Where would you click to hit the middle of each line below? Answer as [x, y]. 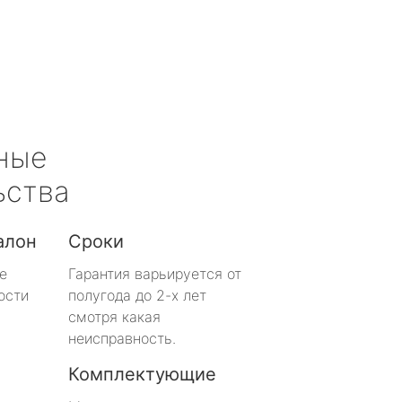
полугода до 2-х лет [137, 295]
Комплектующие [142, 374]
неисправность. [122, 338]
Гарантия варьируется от [155, 273]
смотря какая [114, 316]
